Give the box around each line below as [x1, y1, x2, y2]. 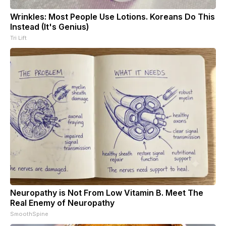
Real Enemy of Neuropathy [10, 197, 115, 208]
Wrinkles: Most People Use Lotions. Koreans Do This [10, 11, 215, 22]
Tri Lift [10, 34, 27, 41]
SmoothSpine [10, 210, 48, 217]
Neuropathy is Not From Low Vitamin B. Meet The [10, 187, 203, 198]
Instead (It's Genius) [10, 21, 89, 32]
